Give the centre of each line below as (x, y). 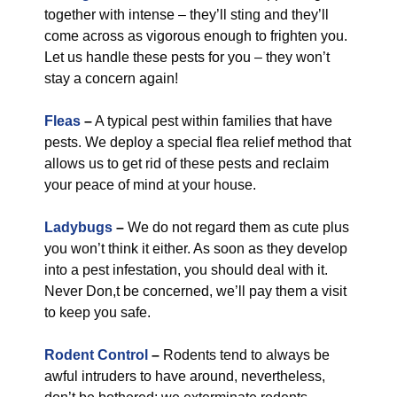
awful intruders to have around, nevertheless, (185, 376)
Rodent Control (96, 355)
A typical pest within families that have (212, 121)
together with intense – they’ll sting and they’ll (187, 15)
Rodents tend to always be (246, 355)
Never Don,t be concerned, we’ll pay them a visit (195, 291)
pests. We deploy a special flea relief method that (198, 142)
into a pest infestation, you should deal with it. (186, 270)
